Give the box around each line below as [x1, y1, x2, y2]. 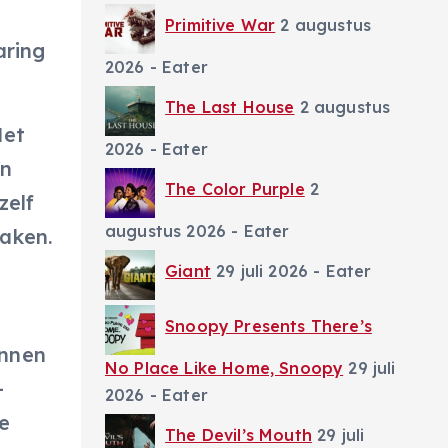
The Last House [165, 96, 295, 117]
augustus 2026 [105, 220, 227, 241]
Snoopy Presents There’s [165, 315, 372, 336]
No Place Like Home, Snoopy [105, 357, 344, 378]
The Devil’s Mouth [165, 424, 312, 445]
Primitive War [165, 14, 276, 35]
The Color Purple [165, 178, 305, 199]
